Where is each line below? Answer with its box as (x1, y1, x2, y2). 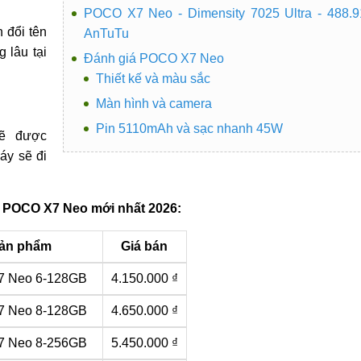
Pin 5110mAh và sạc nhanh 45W (95, 121, 283, 135)
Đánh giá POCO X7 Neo (83, 51, 224, 65)
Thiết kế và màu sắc (95, 71, 210, 85)
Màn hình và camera (95, 96, 212, 110)
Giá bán (121, 239, 168, 253)
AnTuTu (83, 26, 129, 40)
